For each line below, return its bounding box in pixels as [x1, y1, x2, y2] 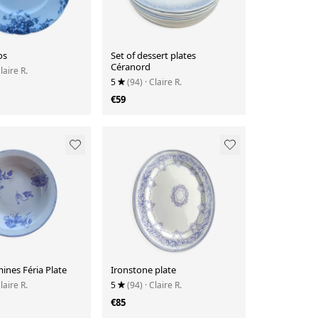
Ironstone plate [111, 263, 177, 276]
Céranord [111, 60, 151, 74]
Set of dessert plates [111, 49, 197, 62]
